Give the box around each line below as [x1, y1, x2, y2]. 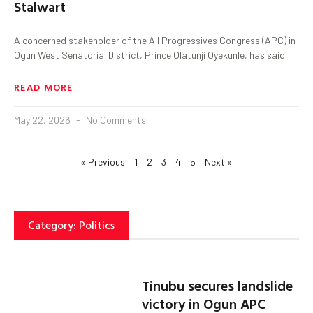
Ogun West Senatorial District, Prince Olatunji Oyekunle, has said [14, 48, 285, 61]
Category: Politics [28, 216, 115, 233]
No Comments [84, 113, 146, 126]
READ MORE [14, 79, 73, 94]
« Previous [80, 155, 125, 168]
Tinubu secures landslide [142, 275, 293, 296]
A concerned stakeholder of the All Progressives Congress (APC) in [14, 34, 296, 46]
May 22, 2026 [14, 113, 73, 126]
